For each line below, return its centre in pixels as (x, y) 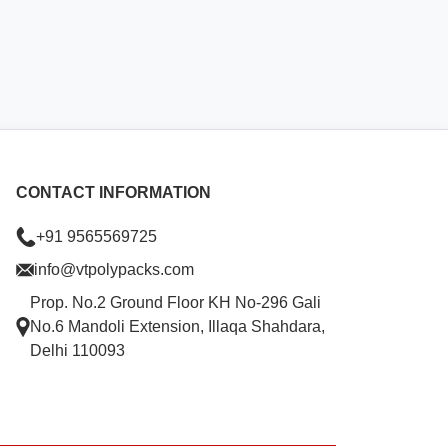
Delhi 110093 (77, 350)
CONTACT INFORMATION (113, 192)
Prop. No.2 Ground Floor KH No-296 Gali (175, 302)
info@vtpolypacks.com (113, 269)
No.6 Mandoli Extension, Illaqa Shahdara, (177, 326)
